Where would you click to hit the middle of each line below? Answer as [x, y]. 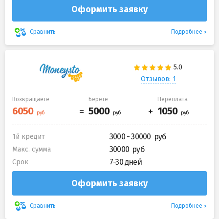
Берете [98, 99]
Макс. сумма [32, 149]
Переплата [173, 99]
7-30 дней [126, 162]
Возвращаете [31, 99]
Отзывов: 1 [158, 79]
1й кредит [29, 136]
